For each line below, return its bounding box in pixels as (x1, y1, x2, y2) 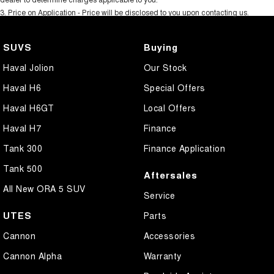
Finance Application (143, 142, 225, 155)
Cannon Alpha (3, 250, 62, 262)
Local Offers (143, 102, 196, 114)
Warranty (143, 250, 182, 262)
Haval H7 (3, 122, 41, 135)
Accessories (143, 229, 195, 242)
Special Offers (143, 81, 206, 94)
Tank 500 (3, 162, 42, 175)
